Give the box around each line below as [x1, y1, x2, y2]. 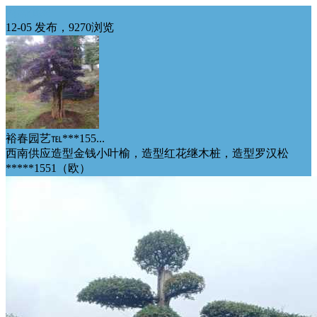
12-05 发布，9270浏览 [6, 21, 114, 33]
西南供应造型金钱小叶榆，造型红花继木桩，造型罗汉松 [6, 147, 289, 159]
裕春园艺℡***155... [6, 132, 105, 144]
